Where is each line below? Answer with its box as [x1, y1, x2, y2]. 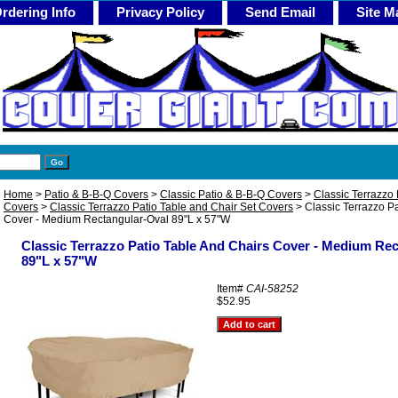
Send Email [245, 4, 315, 20]
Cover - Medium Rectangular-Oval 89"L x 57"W [4, 213, 230, 226]
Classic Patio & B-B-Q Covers [160, 188, 302, 201]
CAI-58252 [246, 283, 298, 295]
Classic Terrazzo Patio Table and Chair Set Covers [50, 201, 293, 213]
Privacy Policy [116, 4, 204, 20]
